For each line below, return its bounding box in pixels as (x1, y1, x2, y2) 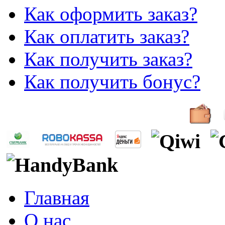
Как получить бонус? (24, 71, 200, 93)
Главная (24, 186, 89, 208)
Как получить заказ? (24, 48, 192, 70)
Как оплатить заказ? (24, 26, 189, 48)
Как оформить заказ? (24, 3, 197, 25)
